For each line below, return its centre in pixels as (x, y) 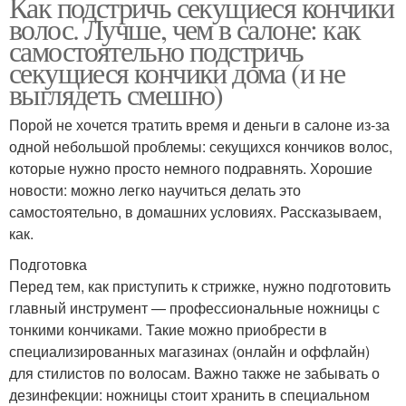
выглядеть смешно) (116, 93)
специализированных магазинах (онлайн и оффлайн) (189, 351)
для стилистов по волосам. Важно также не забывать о (194, 372)
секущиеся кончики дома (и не (177, 72)
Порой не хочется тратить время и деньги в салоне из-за (199, 124)
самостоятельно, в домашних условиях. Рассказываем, (195, 211)
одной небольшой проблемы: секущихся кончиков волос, (201, 146)
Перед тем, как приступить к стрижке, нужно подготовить (200, 285)
